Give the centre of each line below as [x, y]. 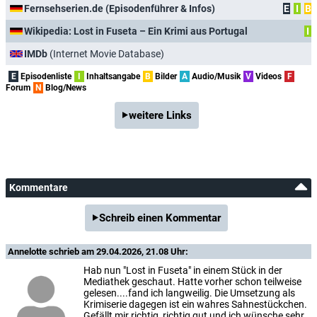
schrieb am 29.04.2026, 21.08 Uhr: [119, 252]
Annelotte [28, 252]
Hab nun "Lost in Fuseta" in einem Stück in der [183, 271]
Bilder [165, 77]
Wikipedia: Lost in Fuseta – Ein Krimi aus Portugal [136, 31]
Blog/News [65, 88]
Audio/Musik [215, 77]
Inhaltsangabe [112, 77]
